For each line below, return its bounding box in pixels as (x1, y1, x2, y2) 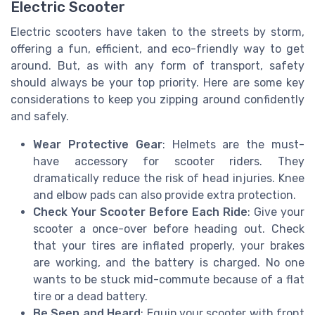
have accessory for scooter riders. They (33, 154, 304, 168)
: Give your (247, 205, 304, 219)
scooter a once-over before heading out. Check (33, 221, 304, 236)
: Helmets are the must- (162, 137, 305, 151)
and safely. (11, 109, 69, 123)
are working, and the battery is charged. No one (33, 255, 304, 269)
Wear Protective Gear (33, 137, 162, 151)
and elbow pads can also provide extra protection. (33, 188, 296, 202)
